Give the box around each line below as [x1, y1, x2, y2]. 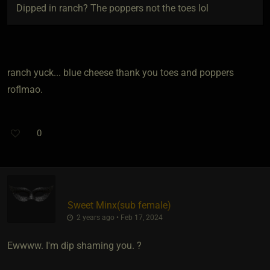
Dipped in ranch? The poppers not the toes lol [16, 2, 209, 14]
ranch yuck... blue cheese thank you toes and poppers [7, 67, 234, 79]
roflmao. [7, 84, 43, 96]
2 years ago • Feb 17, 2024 [74, 213, 163, 222]
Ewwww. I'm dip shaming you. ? [7, 239, 142, 251]
